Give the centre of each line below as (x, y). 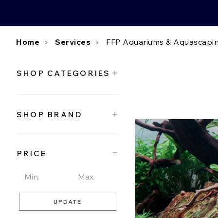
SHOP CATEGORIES (64, 73)
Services (73, 42)
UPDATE (68, 202)
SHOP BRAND (50, 114)
